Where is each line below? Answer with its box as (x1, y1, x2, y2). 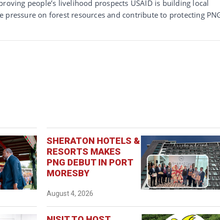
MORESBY (47, 167, 90, 178)
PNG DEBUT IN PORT (47, 157, 134, 167)
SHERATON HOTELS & (47, 135, 140, 146)
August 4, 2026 (47, 189, 94, 197)
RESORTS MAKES (47, 146, 121, 157)
